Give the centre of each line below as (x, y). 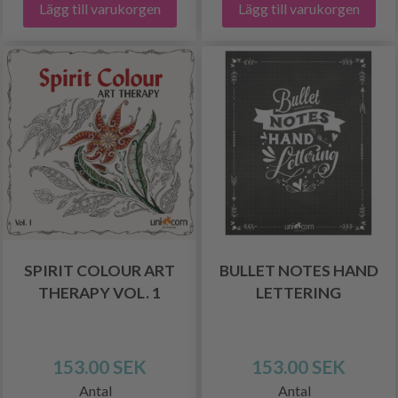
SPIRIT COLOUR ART (99, 270)
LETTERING (298, 292)
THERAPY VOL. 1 (99, 292)
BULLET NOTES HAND (298, 270)
